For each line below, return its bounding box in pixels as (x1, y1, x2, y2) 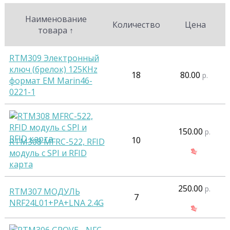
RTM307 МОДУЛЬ (9, 186, 80, 198)
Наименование (25, 13, 87, 25)
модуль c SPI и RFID (9, 147, 87, 159)
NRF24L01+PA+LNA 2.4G (9, 197, 104, 209)
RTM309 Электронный (9, 52, 99, 64)
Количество (112, 19, 160, 31)
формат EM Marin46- (9, 75, 92, 87)
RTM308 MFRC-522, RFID (9, 136, 105, 148)
